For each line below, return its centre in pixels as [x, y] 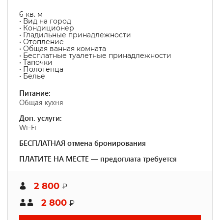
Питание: [35, 93]
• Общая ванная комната [63, 49]
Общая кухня [41, 102]
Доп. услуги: [41, 118]
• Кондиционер [47, 28]
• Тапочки [36, 62]
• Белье [32, 76]
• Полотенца [41, 69]
